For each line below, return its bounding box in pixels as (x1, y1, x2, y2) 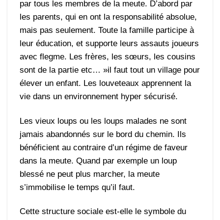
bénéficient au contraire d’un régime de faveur (20, 142, 188, 152)
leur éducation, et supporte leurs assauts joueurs (20, 39, 199, 49)
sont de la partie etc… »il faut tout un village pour (20, 65, 200, 75)
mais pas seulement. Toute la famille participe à (20, 26, 194, 35)
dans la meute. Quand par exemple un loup (20, 156, 177, 165)
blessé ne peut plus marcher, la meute (20, 169, 160, 179)
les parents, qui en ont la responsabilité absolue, (20, 12, 197, 22)
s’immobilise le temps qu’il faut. (20, 182, 136, 192)
